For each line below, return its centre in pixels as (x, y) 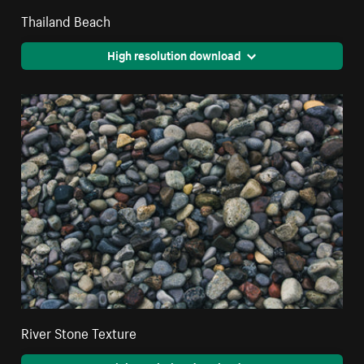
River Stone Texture (79, 331)
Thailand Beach (66, 19)
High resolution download (173, 54)
